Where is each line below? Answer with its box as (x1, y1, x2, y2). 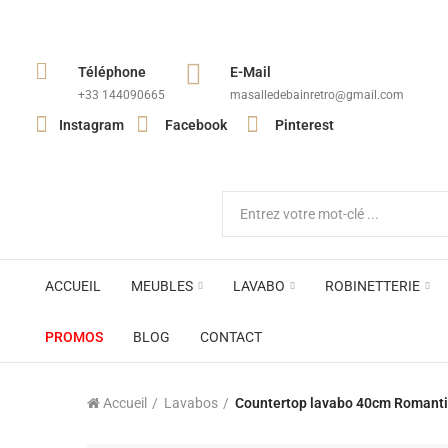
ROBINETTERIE (325, 278, 420, 294)
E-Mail (230, 63, 271, 80)
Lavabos (164, 395, 218, 411)
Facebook (165, 116, 227, 133)
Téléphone (78, 63, 146, 80)
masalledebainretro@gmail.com (230, 87, 404, 102)
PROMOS (45, 329, 103, 345)
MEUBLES (131, 278, 193, 294)
